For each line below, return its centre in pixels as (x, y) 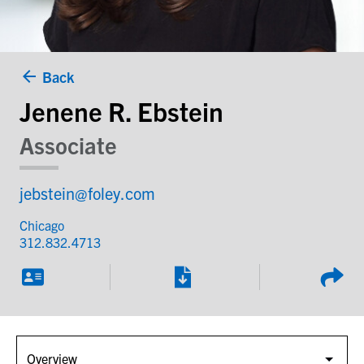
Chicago (42, 225)
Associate (68, 144)
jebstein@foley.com (87, 193)
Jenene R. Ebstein (121, 110)
